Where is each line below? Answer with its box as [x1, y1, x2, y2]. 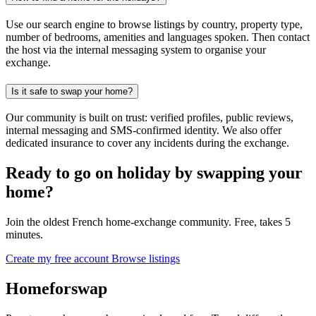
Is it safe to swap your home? [11, 85, 133, 97]
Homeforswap [6, 279, 107, 298]
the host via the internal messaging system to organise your [6, 43, 266, 56]
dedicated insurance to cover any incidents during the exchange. [6, 137, 289, 150]
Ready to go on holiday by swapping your [6, 164, 303, 183]
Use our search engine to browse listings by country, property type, [6, 18, 303, 30]
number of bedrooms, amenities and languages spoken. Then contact [6, 30, 310, 43]
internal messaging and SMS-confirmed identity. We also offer [6, 124, 281, 137]
